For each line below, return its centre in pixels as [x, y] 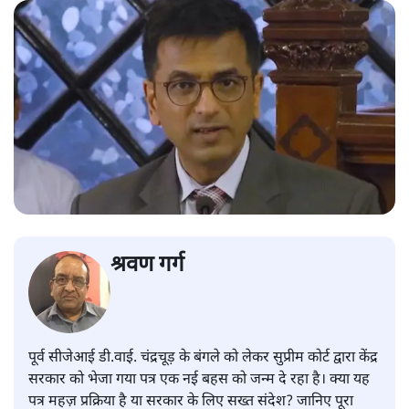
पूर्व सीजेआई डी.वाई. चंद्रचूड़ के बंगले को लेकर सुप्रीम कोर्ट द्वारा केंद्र [203, 359]
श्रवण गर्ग [147, 266]
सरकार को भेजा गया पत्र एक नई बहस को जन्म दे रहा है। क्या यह [199, 381]
